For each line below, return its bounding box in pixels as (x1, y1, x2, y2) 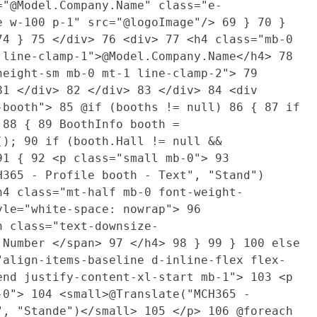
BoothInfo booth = (52, 117, 180, 131)
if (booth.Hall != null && (38, 134, 222, 148)
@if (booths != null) (74, 100, 229, 114)
